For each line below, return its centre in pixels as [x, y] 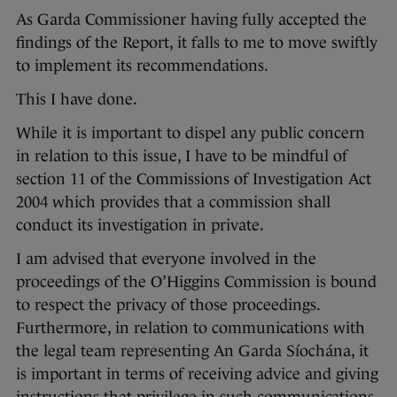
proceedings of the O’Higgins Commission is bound [196, 282]
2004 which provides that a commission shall [173, 202]
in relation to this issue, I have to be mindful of [182, 156]
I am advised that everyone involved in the [166, 259]
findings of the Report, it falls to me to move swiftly [197, 43]
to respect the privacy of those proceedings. [168, 305]
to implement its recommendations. [142, 66]
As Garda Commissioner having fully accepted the [191, 20]
